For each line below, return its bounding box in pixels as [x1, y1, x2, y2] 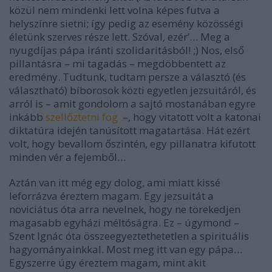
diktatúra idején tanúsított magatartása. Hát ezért [9, 123, 250, 137]
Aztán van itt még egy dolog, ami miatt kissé [9, 175, 220, 189]
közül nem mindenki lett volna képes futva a [9, 2, 220, 17]
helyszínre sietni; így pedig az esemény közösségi [9, 16, 243, 30]
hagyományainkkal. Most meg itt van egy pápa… [9, 242, 242, 256]
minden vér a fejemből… [9, 149, 126, 164]
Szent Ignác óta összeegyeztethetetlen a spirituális [9, 228, 249, 243]
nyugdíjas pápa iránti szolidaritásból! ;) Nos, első [9, 42, 244, 57]
